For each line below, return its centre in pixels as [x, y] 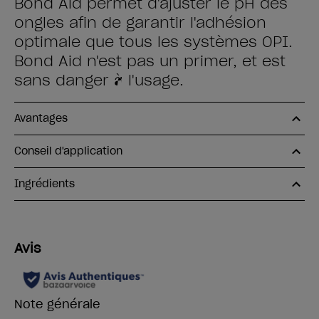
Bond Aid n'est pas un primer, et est [150, 61]
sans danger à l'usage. [99, 80]
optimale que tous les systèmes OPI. [153, 42]
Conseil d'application [68, 151]
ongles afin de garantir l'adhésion [140, 23]
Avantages [41, 118]
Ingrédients [45, 184]
